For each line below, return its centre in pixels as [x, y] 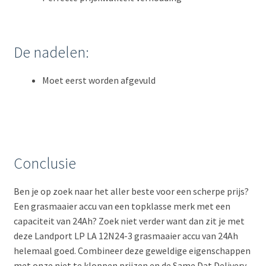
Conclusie [45, 164]
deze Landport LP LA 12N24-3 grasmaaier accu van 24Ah [126, 236]
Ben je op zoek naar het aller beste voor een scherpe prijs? [131, 191]
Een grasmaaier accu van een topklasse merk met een [122, 206]
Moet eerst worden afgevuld [99, 80]
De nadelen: [51, 53]
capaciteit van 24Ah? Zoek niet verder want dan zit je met [129, 221]
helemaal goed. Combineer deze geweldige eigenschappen [132, 251]
